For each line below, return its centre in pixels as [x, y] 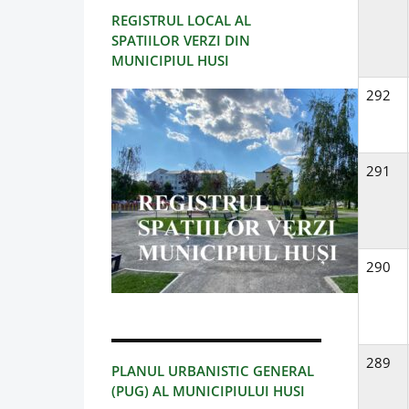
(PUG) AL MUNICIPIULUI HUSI [208, 391]
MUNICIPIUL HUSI [170, 61]
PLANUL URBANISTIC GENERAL [213, 371]
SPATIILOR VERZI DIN [181, 41]
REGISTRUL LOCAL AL [181, 21]
